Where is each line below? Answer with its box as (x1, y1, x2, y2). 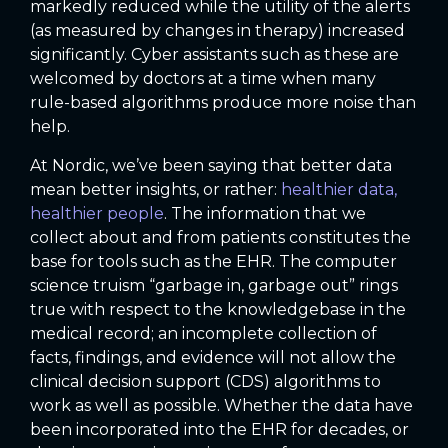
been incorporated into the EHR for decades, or (30, 419, 409, 439)
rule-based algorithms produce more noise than (30, 93, 416, 113)
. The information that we (164, 203, 366, 223)
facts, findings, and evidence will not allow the (30, 347, 396, 367)
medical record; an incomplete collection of (30, 323, 377, 343)
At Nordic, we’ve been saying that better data (30, 155, 392, 175)
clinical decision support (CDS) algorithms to (30, 371, 381, 391)
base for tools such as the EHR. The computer (30, 251, 397, 271)
